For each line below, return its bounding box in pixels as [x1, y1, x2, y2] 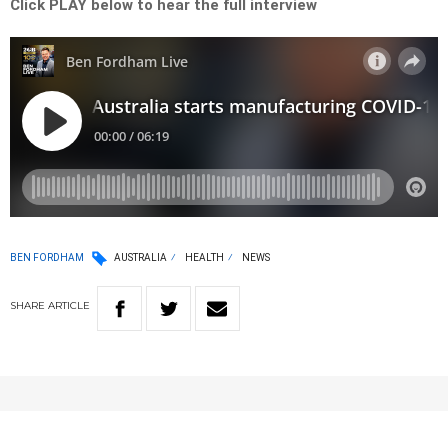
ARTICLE [48, 299, 90, 313]
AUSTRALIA [114, 252, 167, 264]
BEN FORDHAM [10, 251, 84, 263]
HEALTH [185, 252, 224, 264]
